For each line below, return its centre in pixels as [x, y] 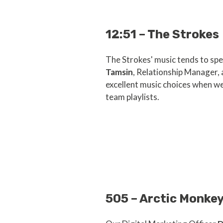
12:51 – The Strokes [162, 35]
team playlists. [132, 97]
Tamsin [119, 72]
